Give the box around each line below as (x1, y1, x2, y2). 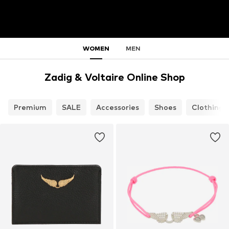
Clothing (192, 103, 223, 112)
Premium (14, 103, 47, 112)
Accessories (96, 103, 139, 112)
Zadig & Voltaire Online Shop (44, 71, 185, 84)
